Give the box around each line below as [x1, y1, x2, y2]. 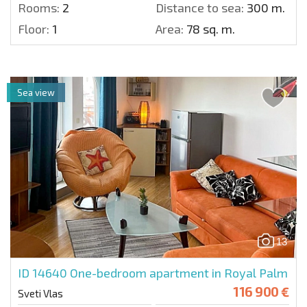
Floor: [18, 21, 49, 36]
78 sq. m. [184, 21, 235, 36]
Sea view [17, 86, 55, 98]
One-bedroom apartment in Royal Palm [70, 265, 288, 280]
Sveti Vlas [18, 286, 63, 299]
